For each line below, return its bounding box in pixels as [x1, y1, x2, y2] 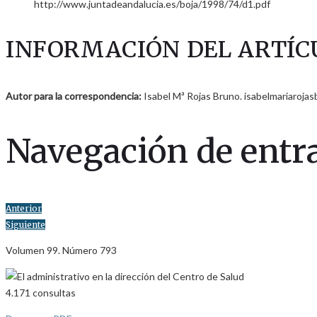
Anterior [6, 203, 42, 214]
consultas [30, 287, 76, 299]
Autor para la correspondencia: [6, 90, 142, 102]
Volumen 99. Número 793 [6, 244, 117, 257]
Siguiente [6, 219, 45, 231]
